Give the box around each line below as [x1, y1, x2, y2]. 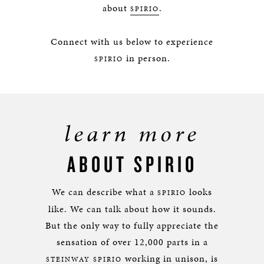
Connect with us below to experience [51, 35, 213, 48]
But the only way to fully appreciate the [45, 219, 219, 232]
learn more [64, 117, 200, 150]
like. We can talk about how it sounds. [48, 202, 216, 216]
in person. [123, 51, 170, 65]
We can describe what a [52, 185, 157, 199]
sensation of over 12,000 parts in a [56, 235, 208, 249]
